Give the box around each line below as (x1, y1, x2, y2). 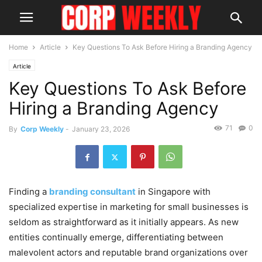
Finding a (9, 186, 49, 198)
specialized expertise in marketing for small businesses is (9, 201, 249, 213)
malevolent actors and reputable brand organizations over (9, 247, 248, 258)
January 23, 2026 (72, 125, 130, 133)
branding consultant (49, 186, 136, 198)
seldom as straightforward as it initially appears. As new (9, 216, 239, 228)
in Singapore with (136, 186, 211, 198)
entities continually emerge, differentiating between (9, 232, 223, 243)
